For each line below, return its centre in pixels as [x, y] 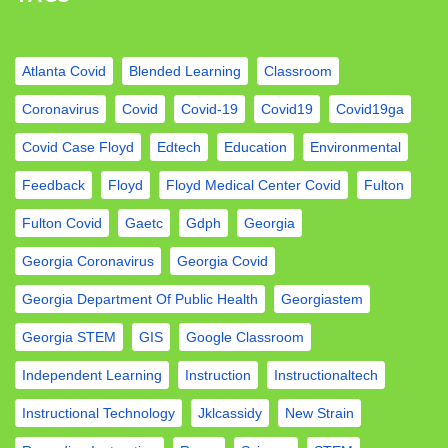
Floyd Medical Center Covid [253, 184]
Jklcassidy [230, 412]
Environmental [355, 146]
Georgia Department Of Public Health [140, 298]
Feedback [53, 184]
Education [255, 146]
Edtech [179, 146]
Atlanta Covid [64, 70]
